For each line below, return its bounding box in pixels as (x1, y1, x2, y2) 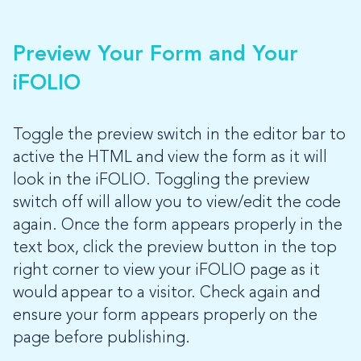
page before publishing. (13, 330, 190, 347)
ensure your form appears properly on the (13, 308, 317, 325)
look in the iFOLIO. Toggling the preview (13, 172, 309, 189)
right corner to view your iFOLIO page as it (13, 263, 320, 280)
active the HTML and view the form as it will (13, 150, 327, 167)
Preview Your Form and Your (13, 44, 298, 66)
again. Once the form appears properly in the (13, 218, 342, 234)
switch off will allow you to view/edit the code (13, 195, 341, 212)
